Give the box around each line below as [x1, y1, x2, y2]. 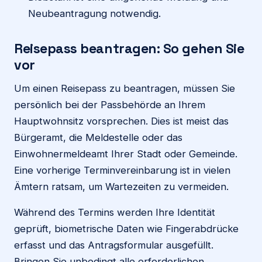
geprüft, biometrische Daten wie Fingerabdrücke [14, 222, 239, 235]
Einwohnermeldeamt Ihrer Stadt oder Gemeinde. [14, 147, 237, 160]
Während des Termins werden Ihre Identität [14, 206, 215, 218]
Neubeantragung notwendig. [28, 7, 161, 19]
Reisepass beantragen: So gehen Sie [14, 39, 244, 57]
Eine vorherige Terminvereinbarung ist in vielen [14, 164, 230, 176]
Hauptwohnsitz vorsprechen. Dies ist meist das [14, 115, 229, 127]
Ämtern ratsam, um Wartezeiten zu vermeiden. [14, 180, 229, 192]
